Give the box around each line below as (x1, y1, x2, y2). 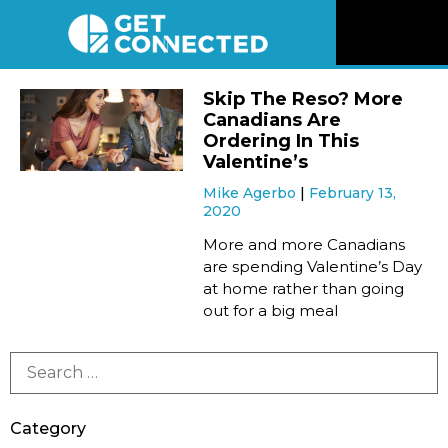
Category (10, 419, 86, 439)
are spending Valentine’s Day (203, 257, 423, 277)
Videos (356, 185, 408, 205)
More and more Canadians (203, 235, 406, 255)
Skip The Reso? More (203, 88, 404, 111)
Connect (356, 359, 425, 379)
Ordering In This (203, 130, 360, 153)
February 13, (309, 184, 397, 203)
